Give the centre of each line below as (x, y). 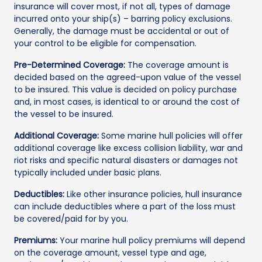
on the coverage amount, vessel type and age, (110, 253)
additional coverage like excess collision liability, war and (128, 148)
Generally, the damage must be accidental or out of (122, 31)
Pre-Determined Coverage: (70, 65)
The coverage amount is (177, 65)
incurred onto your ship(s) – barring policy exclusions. (123, 19)
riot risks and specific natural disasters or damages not (126, 161)
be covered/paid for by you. (71, 219)
